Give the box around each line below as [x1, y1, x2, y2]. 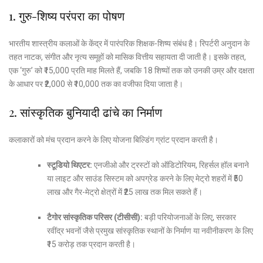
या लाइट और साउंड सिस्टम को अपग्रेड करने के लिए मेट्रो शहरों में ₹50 [46, 173, 243, 183]
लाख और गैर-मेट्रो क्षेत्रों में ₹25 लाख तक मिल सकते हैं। [46, 187, 203, 197]
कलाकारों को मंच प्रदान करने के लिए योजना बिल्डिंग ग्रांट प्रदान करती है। [9, 134, 218, 144]
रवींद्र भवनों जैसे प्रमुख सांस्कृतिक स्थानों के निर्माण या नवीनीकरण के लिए [46, 225, 253, 235]
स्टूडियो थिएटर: [46, 160, 92, 170]
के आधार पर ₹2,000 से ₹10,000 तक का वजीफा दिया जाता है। [9, 79, 183, 89]
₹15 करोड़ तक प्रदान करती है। [46, 239, 136, 249]
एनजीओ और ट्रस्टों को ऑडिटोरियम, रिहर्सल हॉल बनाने [92, 160, 249, 170]
